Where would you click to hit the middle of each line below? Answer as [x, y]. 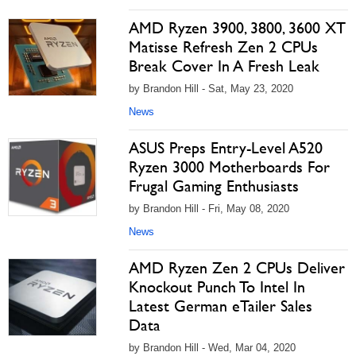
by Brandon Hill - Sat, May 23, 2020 [211, 89]
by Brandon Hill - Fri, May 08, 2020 [209, 209]
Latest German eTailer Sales [221, 306]
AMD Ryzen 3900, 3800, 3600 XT [237, 28]
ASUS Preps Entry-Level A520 [226, 148]
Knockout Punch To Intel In [217, 287]
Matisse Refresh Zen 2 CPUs [223, 47]
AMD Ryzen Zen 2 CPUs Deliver [237, 268]
